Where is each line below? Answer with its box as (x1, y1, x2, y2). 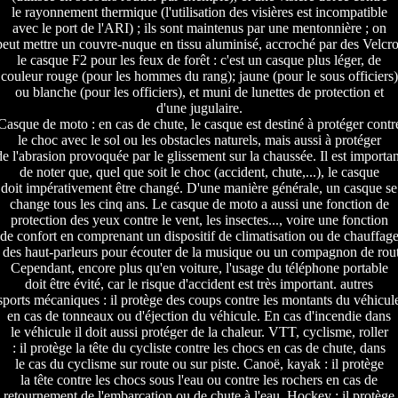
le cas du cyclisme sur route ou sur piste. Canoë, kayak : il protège (14, 356, 384, 372)
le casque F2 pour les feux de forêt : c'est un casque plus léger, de (17, 52, 381, 68)
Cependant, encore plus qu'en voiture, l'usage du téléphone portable (10, 260, 388, 276)
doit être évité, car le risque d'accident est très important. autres (25, 276, 373, 292)
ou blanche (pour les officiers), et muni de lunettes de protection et (14, 84, 384, 100)
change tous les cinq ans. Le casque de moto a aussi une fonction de (9, 196, 389, 212)
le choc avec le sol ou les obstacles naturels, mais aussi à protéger (17, 132, 381, 148)
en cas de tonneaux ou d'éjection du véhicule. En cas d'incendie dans (7, 308, 391, 324)
